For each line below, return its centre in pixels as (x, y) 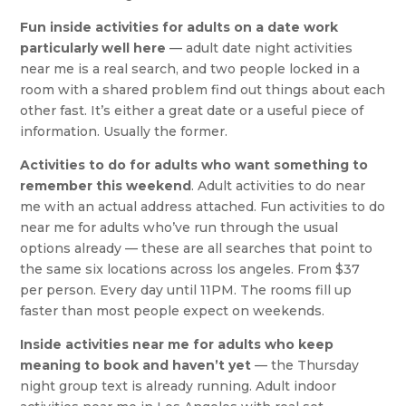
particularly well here (93, 48)
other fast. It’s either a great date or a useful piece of (192, 110)
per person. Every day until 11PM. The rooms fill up (186, 290)
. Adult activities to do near (279, 185)
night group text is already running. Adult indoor (179, 386)
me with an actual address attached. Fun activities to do (203, 206)
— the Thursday (305, 365)
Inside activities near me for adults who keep (177, 344)
